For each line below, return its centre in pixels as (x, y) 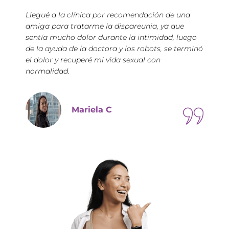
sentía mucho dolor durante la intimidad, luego (111, 37)
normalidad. (48, 71)
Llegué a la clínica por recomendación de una (108, 15)
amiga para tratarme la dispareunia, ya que (105, 26)
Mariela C (92, 109)
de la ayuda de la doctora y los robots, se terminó (114, 48)
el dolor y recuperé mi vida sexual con (93, 60)
